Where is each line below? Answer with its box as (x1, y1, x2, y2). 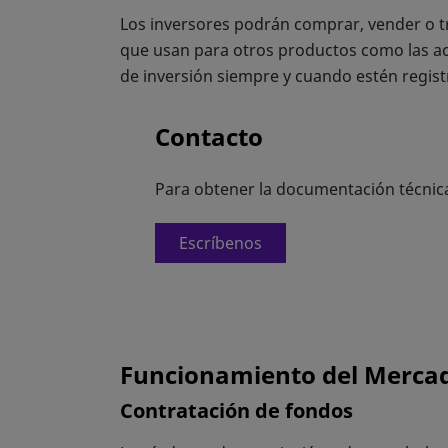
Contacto (155, 120, 264, 153)
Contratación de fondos (120, 396, 353, 424)
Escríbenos (179, 231, 263, 254)
